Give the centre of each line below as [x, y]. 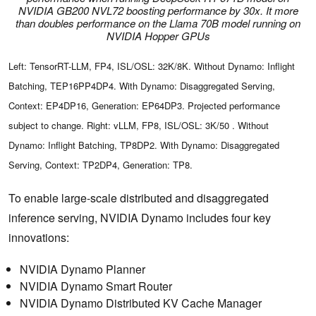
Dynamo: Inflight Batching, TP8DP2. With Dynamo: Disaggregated [144, 145]
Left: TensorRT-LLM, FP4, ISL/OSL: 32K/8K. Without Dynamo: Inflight [152, 66]
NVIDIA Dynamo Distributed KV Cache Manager [141, 303]
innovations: [39, 237]
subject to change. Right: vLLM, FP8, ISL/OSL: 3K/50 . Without [139, 125]
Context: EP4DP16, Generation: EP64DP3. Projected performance [144, 105]
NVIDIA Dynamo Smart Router [96, 286]
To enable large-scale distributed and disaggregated [139, 197]
